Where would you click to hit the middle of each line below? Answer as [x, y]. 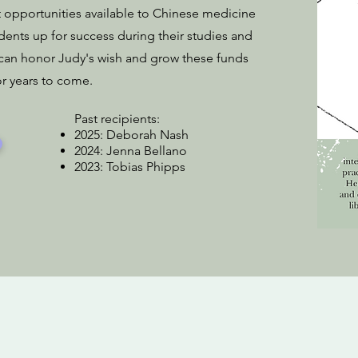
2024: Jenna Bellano [131, 151]
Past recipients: [117, 119]
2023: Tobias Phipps [130, 167]
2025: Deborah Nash [131, 135]
